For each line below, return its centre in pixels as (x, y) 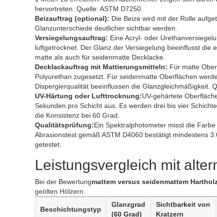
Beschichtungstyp (71, 209)
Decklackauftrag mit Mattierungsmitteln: (101, 67)
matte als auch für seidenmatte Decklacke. (100, 57)
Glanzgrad (128, 204)
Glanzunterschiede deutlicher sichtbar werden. (106, 28)
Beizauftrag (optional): (72, 18)
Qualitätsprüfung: (64, 125)
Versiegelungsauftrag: (71, 38)
